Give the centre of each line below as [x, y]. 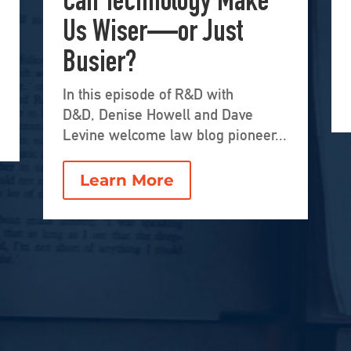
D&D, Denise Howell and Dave [157, 115]
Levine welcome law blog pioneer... [174, 135]
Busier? [99, 65]
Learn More [127, 181]
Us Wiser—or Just [152, 34]
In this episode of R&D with [148, 94]
